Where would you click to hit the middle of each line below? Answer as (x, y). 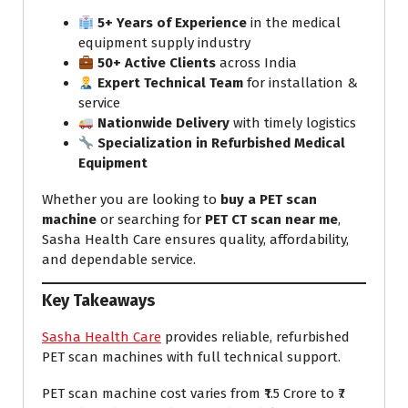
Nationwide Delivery (164, 123)
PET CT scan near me (271, 220)
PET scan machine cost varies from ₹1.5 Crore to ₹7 (194, 393)
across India (257, 63)
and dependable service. (119, 260)
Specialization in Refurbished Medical (222, 143)
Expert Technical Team (171, 83)
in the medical (294, 23)
